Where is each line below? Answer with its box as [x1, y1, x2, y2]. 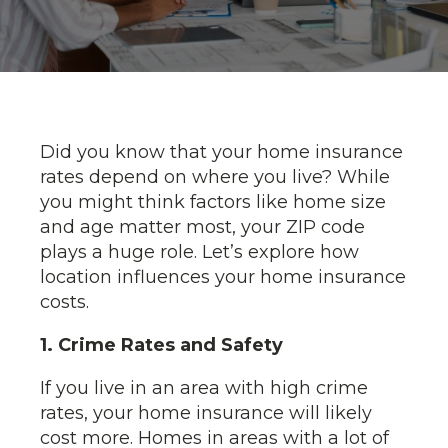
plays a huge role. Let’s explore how [40, 241, 359, 263]
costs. [40, 291, 89, 313]
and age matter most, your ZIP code [40, 216, 365, 238]
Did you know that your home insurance [40, 141, 403, 163]
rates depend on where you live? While [40, 166, 390, 188]
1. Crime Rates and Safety [40, 334, 288, 356]
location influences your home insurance [40, 266, 406, 288]
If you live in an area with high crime [40, 377, 368, 399]
